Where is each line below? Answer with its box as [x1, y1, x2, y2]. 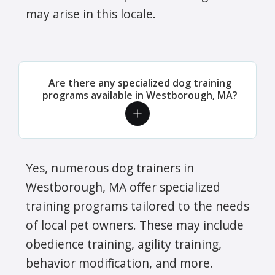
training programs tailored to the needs [26, 197, 249, 214]
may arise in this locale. [26, 5, 156, 22]
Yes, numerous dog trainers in [26, 159, 194, 176]
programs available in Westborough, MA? [42, 88, 238, 102]
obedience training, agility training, [26, 235, 222, 252]
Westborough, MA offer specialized [26, 178, 220, 195]
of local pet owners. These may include [26, 216, 244, 233]
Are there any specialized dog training [48, 76, 231, 90]
